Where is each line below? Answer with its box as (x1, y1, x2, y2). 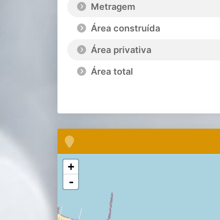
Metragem (88, 1, 135, 12)
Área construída (88, 23, 160, 34)
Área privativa (88, 44, 151, 55)
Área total (88, 66, 133, 77)
